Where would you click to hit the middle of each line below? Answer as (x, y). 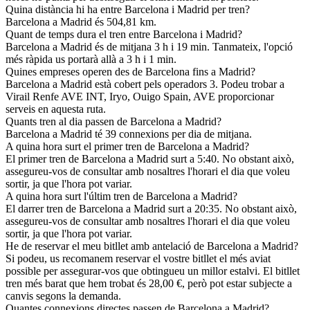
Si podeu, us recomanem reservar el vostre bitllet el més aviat (138, 259)
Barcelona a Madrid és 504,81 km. (81, 22)
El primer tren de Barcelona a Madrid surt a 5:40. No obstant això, (150, 159)
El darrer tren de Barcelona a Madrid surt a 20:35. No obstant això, (151, 209)
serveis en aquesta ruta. (56, 109)
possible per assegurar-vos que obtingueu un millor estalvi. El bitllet (153, 271)
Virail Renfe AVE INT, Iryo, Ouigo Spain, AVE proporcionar (140, 97)
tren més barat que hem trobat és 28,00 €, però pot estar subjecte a (149, 284)
